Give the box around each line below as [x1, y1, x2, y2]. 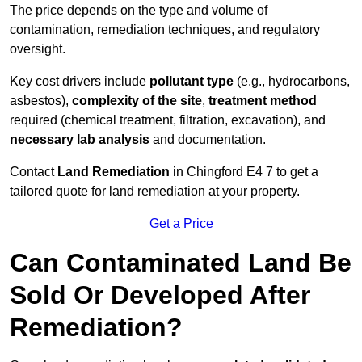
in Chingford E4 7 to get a [170, 165, 318, 179]
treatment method [205, 94, 317, 108]
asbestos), [10, 94, 72, 108]
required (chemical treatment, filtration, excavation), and [10, 113, 326, 128]
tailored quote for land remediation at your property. [10, 184, 300, 199]
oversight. [10, 42, 65, 57]
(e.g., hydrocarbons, [234, 74, 350, 89]
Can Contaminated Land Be [10, 248, 351, 278]
